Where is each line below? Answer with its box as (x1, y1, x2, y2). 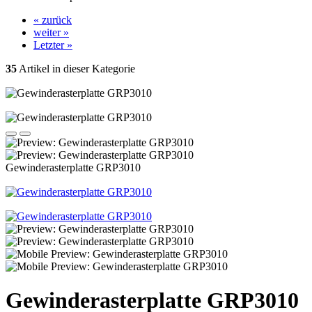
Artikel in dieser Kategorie (17, 63, 135, 75)
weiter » (33, 26, 69, 38)
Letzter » (33, 39, 72, 51)
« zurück (33, 14, 72, 26)
